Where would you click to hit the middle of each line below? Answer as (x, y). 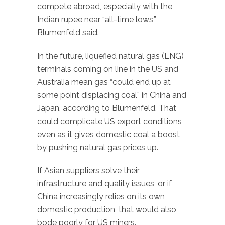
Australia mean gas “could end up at (104, 82)
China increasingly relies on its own (101, 197)
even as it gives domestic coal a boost (108, 134)
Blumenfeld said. (68, 32)
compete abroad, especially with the (105, 6)
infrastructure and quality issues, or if (104, 184)
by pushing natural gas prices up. (98, 147)
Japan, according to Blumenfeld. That (107, 108)
